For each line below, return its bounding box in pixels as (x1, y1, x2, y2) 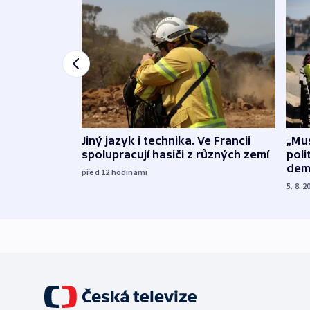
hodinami (111, 166, 148, 177)
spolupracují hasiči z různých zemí (82, 147, 269, 161)
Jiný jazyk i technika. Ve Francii (82, 134, 250, 147)
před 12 (82, 166, 111, 177)
